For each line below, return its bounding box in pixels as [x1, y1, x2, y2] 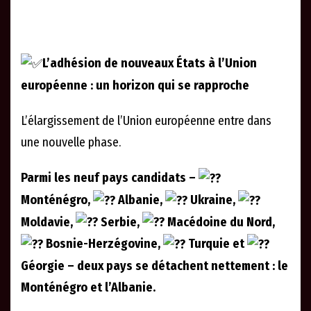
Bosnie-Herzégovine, [43, 236, 163, 252]
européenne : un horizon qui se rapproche [21, 78, 249, 94]
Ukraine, [187, 192, 238, 208]
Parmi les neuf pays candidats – [21, 170, 199, 186]
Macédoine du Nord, [165, 214, 275, 230]
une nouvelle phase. [21, 135, 121, 151]
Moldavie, [21, 214, 76, 230]
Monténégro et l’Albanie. [21, 279, 155, 295]
